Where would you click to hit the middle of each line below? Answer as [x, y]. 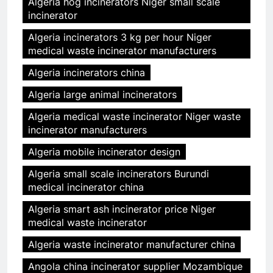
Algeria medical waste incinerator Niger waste [134, 117]
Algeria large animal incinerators [102, 95]
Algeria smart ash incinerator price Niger [122, 209]
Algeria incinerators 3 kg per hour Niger [120, 37]
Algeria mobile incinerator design [104, 152]
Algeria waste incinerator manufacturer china [132, 245]
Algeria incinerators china [87, 73]
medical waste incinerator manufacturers [122, 51]
